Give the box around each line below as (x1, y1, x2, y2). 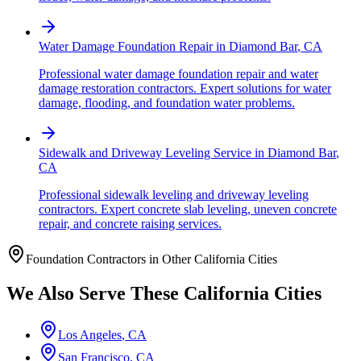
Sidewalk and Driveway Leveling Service (39, 145, 251, 160)
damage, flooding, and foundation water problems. (39, 95, 295, 110)
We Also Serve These (6, 282, 184, 304)
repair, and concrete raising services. (39, 216, 222, 230)
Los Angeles (58, 328, 122, 342)
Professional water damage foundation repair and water (39, 66, 318, 81)
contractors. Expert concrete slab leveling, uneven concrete (39, 201, 337, 216)
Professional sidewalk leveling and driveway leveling (39, 187, 309, 201)
